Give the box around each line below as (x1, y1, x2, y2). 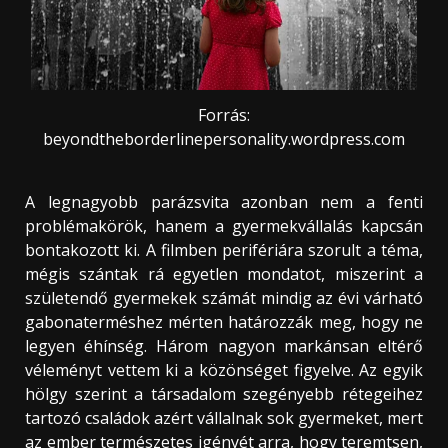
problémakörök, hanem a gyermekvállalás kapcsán (25, 214, 423, 237)
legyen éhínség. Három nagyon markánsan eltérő (25, 334, 423, 357)
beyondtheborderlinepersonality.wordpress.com (43, 128, 405, 151)
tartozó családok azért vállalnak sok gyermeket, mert (25, 406, 423, 429)
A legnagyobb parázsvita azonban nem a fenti (25, 190, 423, 213)
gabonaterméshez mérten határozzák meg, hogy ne (25, 310, 423, 333)
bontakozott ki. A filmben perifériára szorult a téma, (25, 238, 423, 261)
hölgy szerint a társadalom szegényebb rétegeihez (25, 382, 423, 405)
